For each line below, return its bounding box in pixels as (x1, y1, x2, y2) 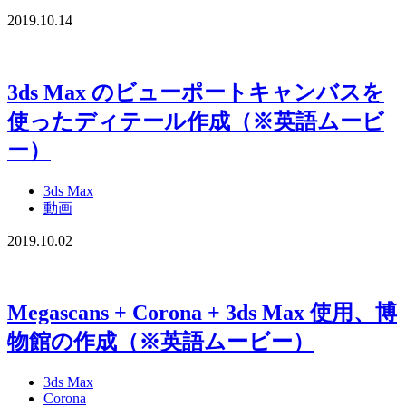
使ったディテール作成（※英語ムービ (7, 109, 384, 133)
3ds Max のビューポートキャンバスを (7, 80, 384, 104)
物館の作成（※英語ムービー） (7, 329, 314, 353)
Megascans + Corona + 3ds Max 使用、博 (7, 300, 397, 324)
